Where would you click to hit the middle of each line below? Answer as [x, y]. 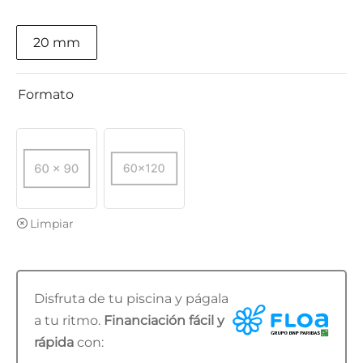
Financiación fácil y [164, 321]
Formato [46, 95]
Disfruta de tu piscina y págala [131, 299]
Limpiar [52, 224]
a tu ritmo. [69, 321]
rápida [54, 343]
